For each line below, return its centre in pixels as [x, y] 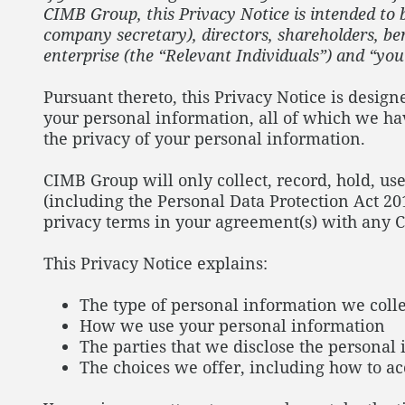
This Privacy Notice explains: [155, 263]
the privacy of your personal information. [207, 138]
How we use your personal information [232, 325]
